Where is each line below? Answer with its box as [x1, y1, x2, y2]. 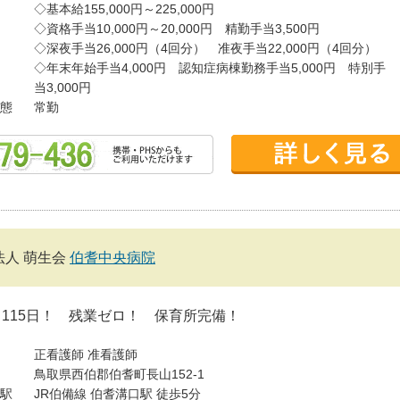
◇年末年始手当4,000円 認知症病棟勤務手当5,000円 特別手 [34, 61, 386, 75]
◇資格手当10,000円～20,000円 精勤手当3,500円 [34, 21, 320, 36]
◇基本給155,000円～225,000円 [34, 2, 214, 16]
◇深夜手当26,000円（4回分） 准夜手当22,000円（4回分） [34, 41, 377, 55]
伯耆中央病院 [70, 250, 155, 265]
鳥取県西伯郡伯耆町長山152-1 [34, 367, 204, 381]
